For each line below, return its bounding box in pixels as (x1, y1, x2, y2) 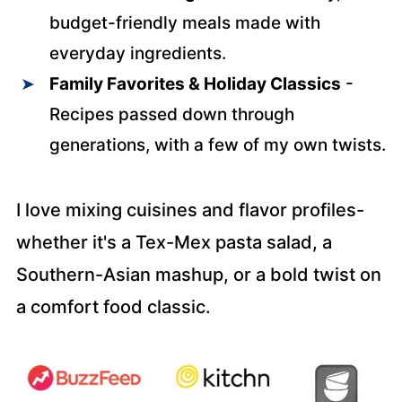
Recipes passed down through (48, 104, 294, 125)
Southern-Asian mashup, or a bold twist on (15, 264, 381, 285)
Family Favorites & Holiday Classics (48, 74, 341, 94)
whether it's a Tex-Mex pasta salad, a (15, 232, 332, 253)
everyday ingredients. (48, 43, 226, 64)
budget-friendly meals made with (48, 13, 320, 33)
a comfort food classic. (15, 296, 211, 318)
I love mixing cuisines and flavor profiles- (15, 199, 364, 221)
